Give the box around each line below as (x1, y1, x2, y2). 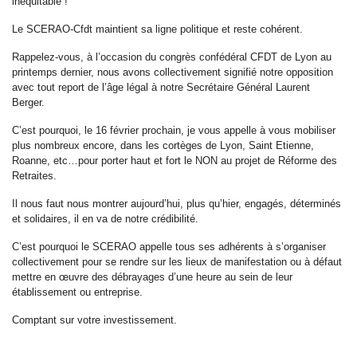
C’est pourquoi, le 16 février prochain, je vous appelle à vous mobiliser (12, 124, 335, 136)
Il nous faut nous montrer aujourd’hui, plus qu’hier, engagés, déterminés (12, 197, 341, 210)
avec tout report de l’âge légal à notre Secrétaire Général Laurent (12, 80, 310, 93)
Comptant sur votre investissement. (12, 313, 177, 326)
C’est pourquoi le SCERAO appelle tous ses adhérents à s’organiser (12, 240, 326, 253)
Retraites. (12, 169, 57, 182)
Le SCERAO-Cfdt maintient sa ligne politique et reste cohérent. (12, 22, 303, 35)
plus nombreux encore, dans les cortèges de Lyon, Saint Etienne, (12, 139, 314, 151)
